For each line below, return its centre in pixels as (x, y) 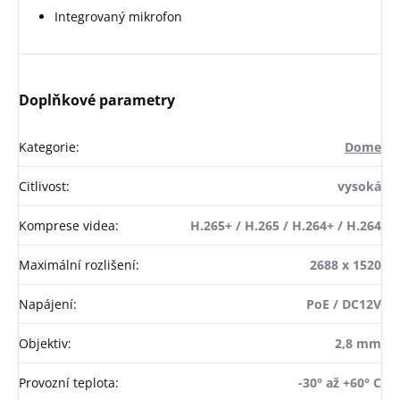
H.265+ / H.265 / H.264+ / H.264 (286, 225)
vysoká (359, 186)
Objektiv (43, 343)
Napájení (46, 304)
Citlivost (42, 186)
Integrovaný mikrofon (118, 16)
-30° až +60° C (340, 382)
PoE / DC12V (344, 304)
